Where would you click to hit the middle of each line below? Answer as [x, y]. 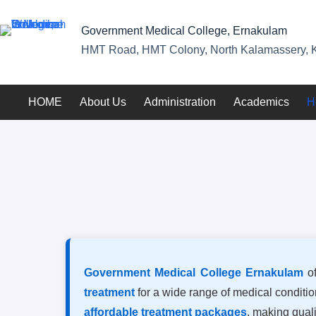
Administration [180, 102]
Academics [261, 102]
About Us [103, 102]
